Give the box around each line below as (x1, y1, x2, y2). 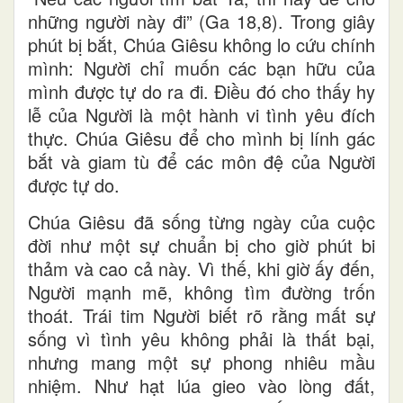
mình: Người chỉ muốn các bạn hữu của (28, 54, 375, 81)
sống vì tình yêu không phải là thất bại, (28, 325, 375, 352)
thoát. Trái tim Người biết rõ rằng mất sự (28, 301, 375, 328)
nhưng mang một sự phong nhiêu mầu (28, 348, 375, 375)
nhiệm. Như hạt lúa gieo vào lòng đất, (28, 372, 375, 399)
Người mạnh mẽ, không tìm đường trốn (28, 278, 375, 305)
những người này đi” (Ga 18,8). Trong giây (28, 7, 375, 34)
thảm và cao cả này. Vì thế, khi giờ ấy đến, (28, 255, 375, 282)
